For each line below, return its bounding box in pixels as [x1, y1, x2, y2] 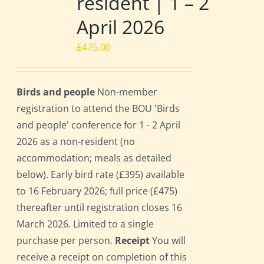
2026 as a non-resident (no [16, 135, 136, 148]
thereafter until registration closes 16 [16, 201, 183, 214]
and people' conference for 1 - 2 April [16, 118, 181, 132]
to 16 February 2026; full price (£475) [16, 184, 178, 198]
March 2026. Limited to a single [16, 217, 154, 231]
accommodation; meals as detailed [16, 151, 172, 165]
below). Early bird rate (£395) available [16, 168, 185, 181]
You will [150, 234, 186, 247]
